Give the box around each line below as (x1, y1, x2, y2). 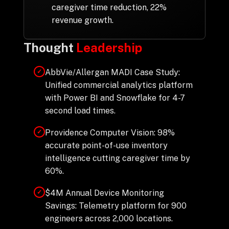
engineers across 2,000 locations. (44, 214, 173, 223)
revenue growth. (51, 15, 113, 25)
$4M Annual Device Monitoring (44, 188, 164, 198)
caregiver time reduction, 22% (51, 3, 167, 12)
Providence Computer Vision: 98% (44, 128, 175, 138)
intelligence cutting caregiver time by (44, 153, 190, 163)
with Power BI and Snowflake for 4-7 (44, 93, 185, 103)
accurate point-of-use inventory (44, 141, 168, 150)
